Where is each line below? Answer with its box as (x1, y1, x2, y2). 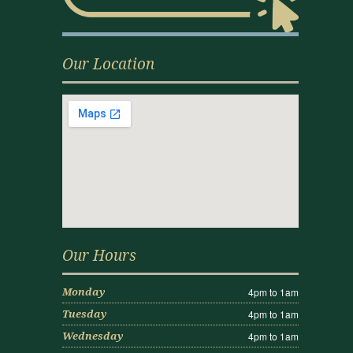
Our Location (61, 54, 154, 73)
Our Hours (61, 246, 136, 265)
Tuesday (61, 307, 107, 320)
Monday (61, 285, 106, 298)
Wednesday (61, 329, 124, 342)
